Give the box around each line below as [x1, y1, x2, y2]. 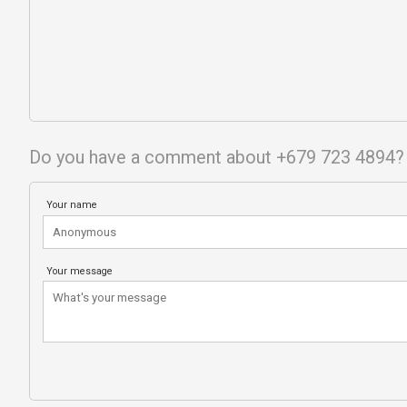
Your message [46, 264, 114, 277]
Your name [46, 199, 98, 212]
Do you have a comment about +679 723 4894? [29, 146, 404, 168]
